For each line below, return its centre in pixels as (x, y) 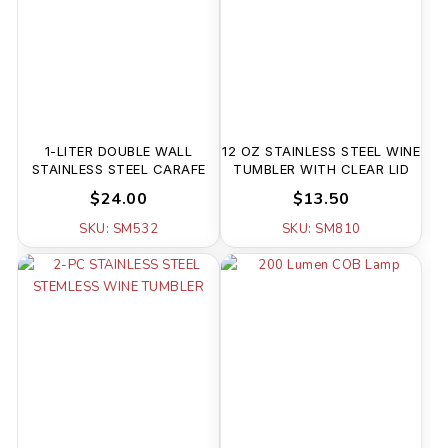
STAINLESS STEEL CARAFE (118, 169)
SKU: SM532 (119, 229)
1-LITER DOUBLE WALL (118, 151)
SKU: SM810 (321, 229)
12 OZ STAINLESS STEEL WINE (321, 151)
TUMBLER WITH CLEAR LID (321, 169)
